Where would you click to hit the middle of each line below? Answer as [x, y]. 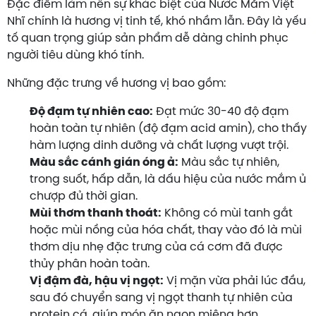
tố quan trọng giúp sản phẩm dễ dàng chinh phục [148, 38]
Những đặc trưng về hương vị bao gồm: [116, 83]
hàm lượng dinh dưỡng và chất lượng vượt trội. [159, 145]
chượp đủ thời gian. [84, 196]
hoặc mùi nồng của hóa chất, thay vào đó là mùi [166, 230]
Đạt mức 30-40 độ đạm [221, 111]
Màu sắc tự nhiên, [229, 162]
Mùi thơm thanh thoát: [96, 213]
